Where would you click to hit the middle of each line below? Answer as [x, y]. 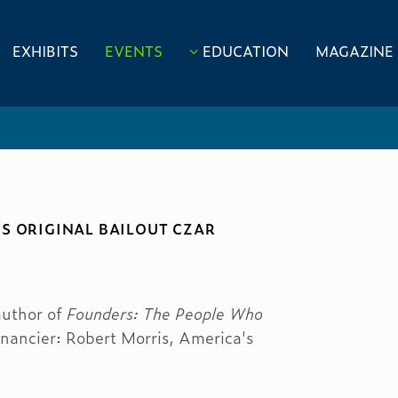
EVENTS [134, 51]
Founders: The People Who [165, 314]
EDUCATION [246, 51]
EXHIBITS [45, 51]
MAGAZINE [354, 51]
